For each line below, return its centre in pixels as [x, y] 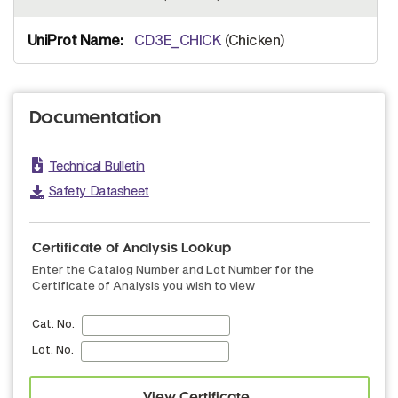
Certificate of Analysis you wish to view [143, 285]
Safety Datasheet [99, 191]
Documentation [95, 119]
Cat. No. [53, 323]
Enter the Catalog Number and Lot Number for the [173, 269]
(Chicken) [253, 40]
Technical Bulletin [96, 166]
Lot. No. [53, 349]
